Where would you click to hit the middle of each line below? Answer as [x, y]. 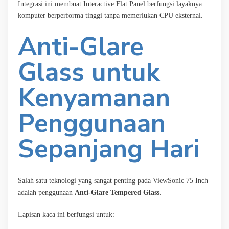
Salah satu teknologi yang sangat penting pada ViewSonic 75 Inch [113, 180]
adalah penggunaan [46, 192]
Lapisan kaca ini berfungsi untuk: [66, 214]
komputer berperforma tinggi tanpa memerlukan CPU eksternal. [110, 15]
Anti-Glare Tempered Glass [117, 192]
